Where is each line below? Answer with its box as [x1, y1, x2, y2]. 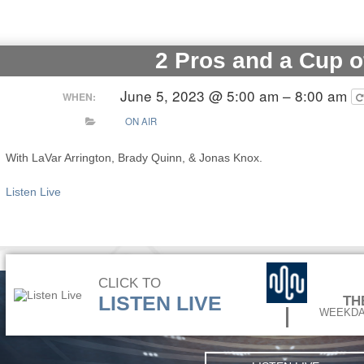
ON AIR [124, 114, 157, 128]
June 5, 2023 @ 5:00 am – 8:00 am [120, 85, 352, 106]
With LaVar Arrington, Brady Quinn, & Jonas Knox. [5, 151, 262, 165]
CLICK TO [97, 275, 161, 291]
